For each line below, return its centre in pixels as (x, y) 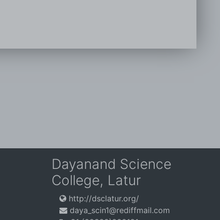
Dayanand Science (111, 164)
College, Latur (96, 180)
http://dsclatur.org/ (103, 198)
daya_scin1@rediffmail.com (119, 210)
